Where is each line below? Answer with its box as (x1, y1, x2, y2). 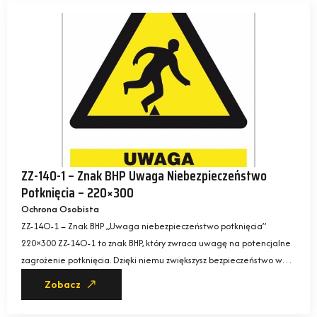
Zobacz (45, 278, 81, 292)
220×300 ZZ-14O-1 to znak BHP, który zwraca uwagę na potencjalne (21, 236, 291, 250)
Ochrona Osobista (21, 202, 99, 217)
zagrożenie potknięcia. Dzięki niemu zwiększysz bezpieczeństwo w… (21, 253, 292, 267)
